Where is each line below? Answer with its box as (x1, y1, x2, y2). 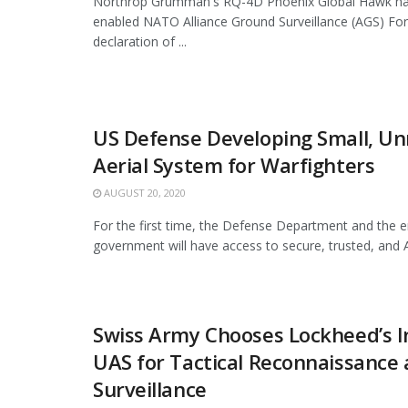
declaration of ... (93, 33, 187, 50)
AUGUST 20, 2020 (101, 185, 186, 199)
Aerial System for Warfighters (93, 150, 375, 178)
